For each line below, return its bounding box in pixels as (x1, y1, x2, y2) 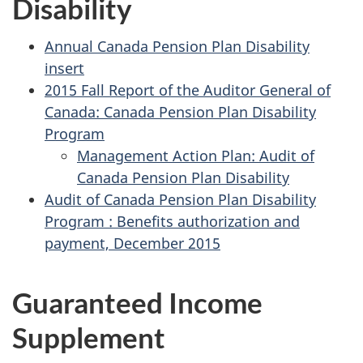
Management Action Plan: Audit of (77, 145, 314, 165)
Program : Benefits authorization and (45, 211, 300, 231)
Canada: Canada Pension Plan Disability (45, 101, 316, 122)
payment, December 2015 (45, 233, 220, 253)
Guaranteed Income (12, 284, 263, 319)
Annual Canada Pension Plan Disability (45, 36, 310, 56)
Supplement (12, 319, 165, 354)
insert (45, 58, 84, 78)
